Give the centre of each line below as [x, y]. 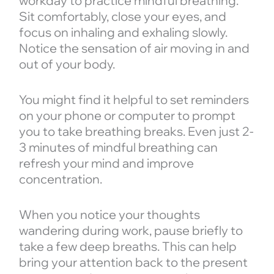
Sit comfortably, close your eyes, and [122, 17]
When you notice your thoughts [109, 215]
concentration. [60, 179]
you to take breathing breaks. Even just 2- [136, 131]
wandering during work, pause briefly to [131, 231]
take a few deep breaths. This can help [128, 246]
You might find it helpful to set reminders [134, 100]
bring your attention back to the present [133, 262]
